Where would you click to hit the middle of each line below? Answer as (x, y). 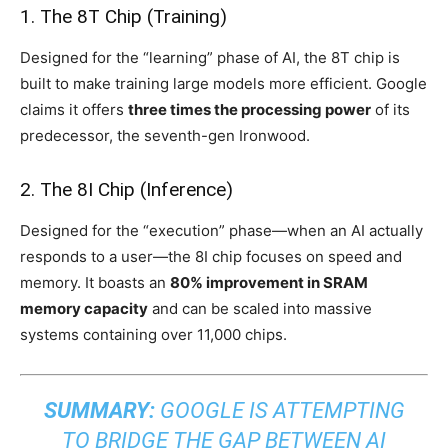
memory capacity (84, 308)
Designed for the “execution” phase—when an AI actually (221, 230)
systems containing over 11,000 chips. (153, 334)
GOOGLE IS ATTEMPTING (279, 410)
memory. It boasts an (95, 282)
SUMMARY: (99, 410)
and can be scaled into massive (260, 308)
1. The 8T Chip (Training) (123, 16)
